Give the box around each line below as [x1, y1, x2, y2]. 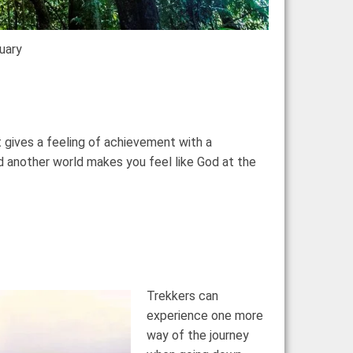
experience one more [147, 307, 263, 323]
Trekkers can [147, 288, 218, 303]
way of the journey [147, 327, 249, 343]
